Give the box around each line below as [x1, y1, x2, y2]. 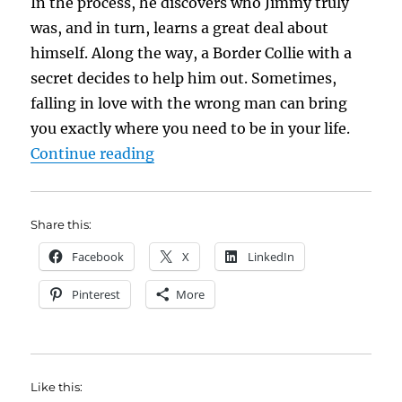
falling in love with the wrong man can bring [31, 93, 348, 112]
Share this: [31, 216, 92, 232]
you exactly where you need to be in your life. [31, 118, 351, 137]
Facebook [72, 248, 125, 265]
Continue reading [31, 144, 155, 162]
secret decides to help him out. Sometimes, [31, 68, 337, 87]
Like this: [31, 379, 83, 394]
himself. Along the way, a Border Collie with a [31, 43, 353, 62]
